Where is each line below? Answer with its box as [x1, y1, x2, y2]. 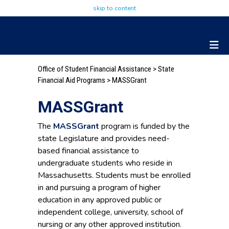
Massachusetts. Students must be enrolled [38, 170, 191, 181]
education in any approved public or [38, 194, 162, 206]
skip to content [93, 4, 136, 12]
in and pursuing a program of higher [38, 182, 161, 194]
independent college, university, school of [38, 207, 183, 218]
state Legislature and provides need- [38, 133, 170, 145]
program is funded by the [101, 121, 190, 132]
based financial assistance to [38, 145, 139, 157]
